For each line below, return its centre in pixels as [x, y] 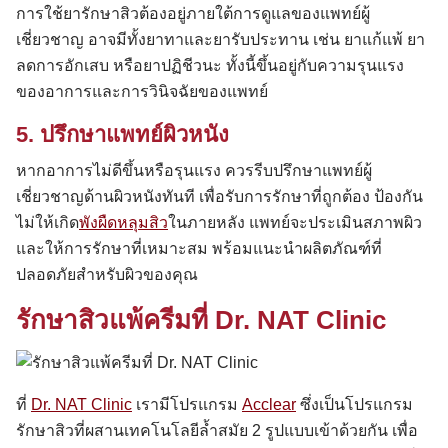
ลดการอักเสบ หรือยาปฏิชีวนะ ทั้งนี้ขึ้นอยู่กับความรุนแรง [210, 65]
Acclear [269, 404]
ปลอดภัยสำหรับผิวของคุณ [107, 275]
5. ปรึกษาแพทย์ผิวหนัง [122, 134]
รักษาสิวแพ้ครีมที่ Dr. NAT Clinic [201, 320]
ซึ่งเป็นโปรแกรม [354, 404]
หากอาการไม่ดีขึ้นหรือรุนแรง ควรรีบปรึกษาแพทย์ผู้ [194, 171]
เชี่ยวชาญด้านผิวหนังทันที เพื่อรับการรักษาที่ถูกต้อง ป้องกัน [219, 197]
